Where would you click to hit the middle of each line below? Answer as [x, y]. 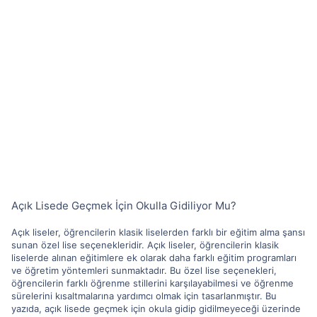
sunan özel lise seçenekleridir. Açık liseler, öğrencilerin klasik [145, 245]
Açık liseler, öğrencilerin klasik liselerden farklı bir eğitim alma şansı [158, 232]
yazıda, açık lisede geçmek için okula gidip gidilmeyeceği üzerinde [156, 309]
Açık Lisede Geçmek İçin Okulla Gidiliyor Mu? [124, 206]
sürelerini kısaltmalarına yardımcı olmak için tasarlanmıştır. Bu [144, 296]
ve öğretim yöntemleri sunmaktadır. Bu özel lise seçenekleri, [144, 270]
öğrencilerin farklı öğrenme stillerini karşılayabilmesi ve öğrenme [152, 283]
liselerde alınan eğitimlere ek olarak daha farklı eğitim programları [154, 258]
